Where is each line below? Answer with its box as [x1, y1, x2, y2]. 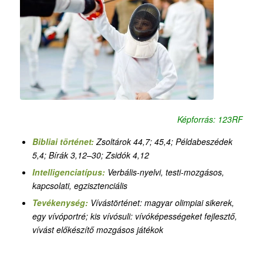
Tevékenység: [32, 197, 90, 209]
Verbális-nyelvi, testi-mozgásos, [107, 166, 224, 178]
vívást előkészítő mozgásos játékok [32, 224, 163, 236]
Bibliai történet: [32, 136, 94, 148]
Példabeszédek [175, 136, 232, 148]
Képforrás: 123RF [177, 113, 244, 126]
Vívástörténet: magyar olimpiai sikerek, [90, 197, 234, 209]
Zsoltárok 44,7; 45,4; [93, 136, 173, 148]
